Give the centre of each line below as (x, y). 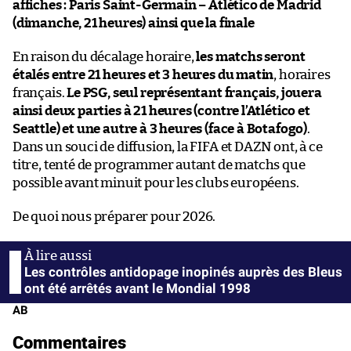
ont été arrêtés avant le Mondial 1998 (138, 288)
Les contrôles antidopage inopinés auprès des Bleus (183, 271)
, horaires (302, 74)
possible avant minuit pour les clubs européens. (156, 183)
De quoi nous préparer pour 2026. (114, 216)
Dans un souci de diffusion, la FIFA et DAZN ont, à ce (168, 147)
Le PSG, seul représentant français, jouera (194, 92)
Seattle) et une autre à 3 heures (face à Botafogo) (160, 128)
